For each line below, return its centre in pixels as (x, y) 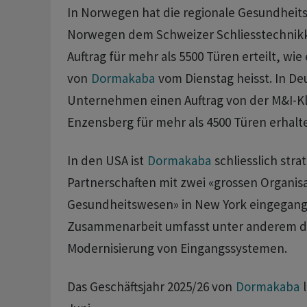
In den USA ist (107, 161)
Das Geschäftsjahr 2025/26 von (151, 287)
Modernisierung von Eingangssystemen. (178, 248)
